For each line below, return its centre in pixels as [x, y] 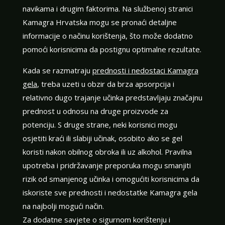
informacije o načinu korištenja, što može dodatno [107, 35]
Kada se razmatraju [57, 70]
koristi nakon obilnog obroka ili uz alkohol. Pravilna [107, 151]
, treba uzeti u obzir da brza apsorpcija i [105, 84]
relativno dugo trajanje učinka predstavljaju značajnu [112, 97]
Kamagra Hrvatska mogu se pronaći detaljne [99, 22]
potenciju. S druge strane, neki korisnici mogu [100, 124]
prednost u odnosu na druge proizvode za [95, 111]
